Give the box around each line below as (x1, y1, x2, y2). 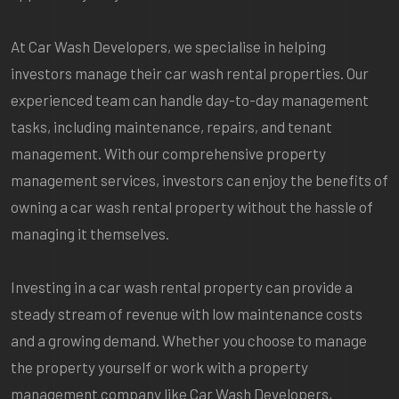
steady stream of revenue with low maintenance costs (11, 304, 362, 322)
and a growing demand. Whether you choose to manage (11, 330, 367, 349)
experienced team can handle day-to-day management (11, 90, 369, 109)
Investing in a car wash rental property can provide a (11, 277, 353, 296)
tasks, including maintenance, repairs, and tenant (11, 117, 332, 135)
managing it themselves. (11, 224, 169, 242)
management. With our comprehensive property (11, 143, 326, 162)
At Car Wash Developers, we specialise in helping (11, 37, 326, 55)
